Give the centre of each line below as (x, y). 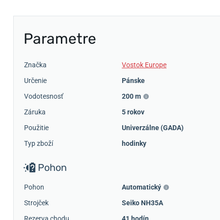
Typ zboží (39, 143)
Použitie (36, 127)
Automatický (141, 187)
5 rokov (133, 112)
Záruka (35, 112)
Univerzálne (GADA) (153, 127)
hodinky (134, 143)
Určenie (35, 80)
